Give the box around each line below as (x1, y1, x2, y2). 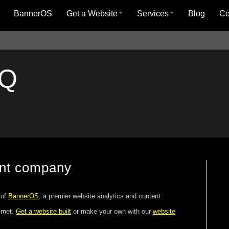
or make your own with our (71, 208, 153, 215)
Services (136, 9, 169, 18)
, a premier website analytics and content (39, 192, 161, 200)
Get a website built (16, 208, 71, 215)
